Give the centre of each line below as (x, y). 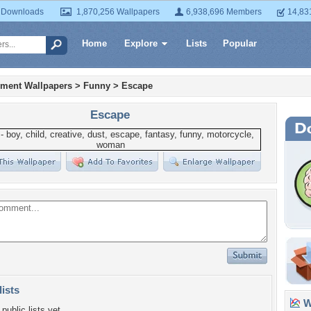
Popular (240, 43)
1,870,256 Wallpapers (118, 12)
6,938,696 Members (224, 12)
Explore (141, 43)
